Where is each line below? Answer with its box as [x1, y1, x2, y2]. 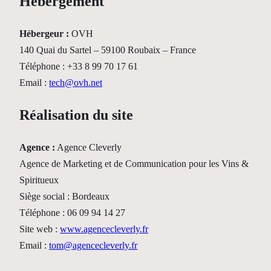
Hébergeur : [19, 28, 69, 39]
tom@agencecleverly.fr [49, 240, 137, 250]
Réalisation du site [19, 106, 133, 123]
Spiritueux [19, 174, 59, 185]
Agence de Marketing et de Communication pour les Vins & [19, 158, 249, 169]
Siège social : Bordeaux [19, 191, 109, 201]
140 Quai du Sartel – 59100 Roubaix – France [19, 44, 196, 55]
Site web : [19, 223, 60, 234]
